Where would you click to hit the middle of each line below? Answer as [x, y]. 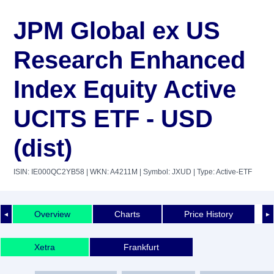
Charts [127, 214]
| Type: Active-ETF [222, 172]
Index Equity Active [125, 89]
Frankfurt [141, 247]
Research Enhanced [129, 60]
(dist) [43, 148]
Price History [209, 214]
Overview [52, 214]
